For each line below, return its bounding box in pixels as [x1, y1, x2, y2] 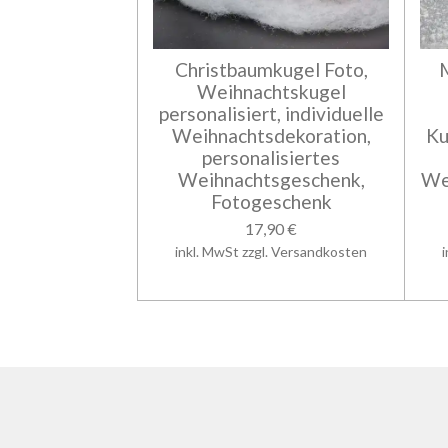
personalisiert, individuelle [158, 102, 384, 126]
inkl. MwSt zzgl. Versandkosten [175, 243, 368, 261]
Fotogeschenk [210, 190, 332, 214]
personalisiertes [202, 146, 341, 170]
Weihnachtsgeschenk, [177, 168, 365, 192]
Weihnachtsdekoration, [171, 124, 371, 148]
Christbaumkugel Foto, [174, 58, 368, 82]
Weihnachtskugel [196, 80, 346, 104]
